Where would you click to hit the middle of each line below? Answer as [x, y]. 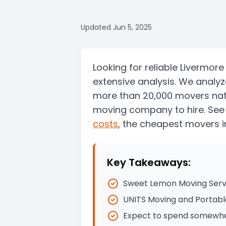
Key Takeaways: [149, 162]
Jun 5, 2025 [132, 27]
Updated [96, 27]
